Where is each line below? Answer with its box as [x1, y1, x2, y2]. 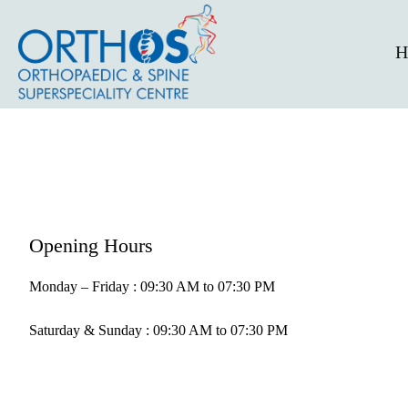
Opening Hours [29, 233, 153, 257]
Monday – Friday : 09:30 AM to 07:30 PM [29, 278, 275, 294]
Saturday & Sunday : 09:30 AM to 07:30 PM [29, 321, 288, 338]
